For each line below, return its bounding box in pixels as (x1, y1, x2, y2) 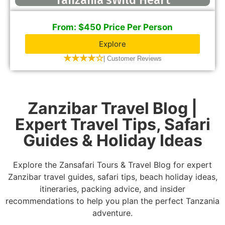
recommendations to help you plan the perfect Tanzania (6, 196, 219, 206)
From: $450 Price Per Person (52, 22, 173, 33)
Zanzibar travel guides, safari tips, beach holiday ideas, (8, 172, 217, 182)
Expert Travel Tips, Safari (15, 115, 210, 135)
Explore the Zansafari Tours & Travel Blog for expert (13, 160, 212, 170)
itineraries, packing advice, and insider (40, 184, 185, 194)
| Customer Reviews (103, 55, 162, 63)
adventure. (92, 208, 133, 218)
